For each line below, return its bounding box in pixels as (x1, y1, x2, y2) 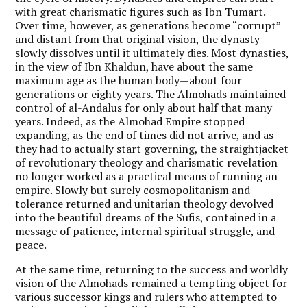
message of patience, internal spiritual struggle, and (15, 223, 275, 238)
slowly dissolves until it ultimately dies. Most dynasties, (15, 45, 289, 60)
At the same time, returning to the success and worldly (15, 261, 288, 277)
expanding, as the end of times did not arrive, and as (15, 127, 274, 143)
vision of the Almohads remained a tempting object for (15, 275, 288, 291)
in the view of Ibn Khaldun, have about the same (15, 58, 254, 74)
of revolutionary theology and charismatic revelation (15, 154, 278, 170)
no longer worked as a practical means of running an (15, 168, 278, 184)
